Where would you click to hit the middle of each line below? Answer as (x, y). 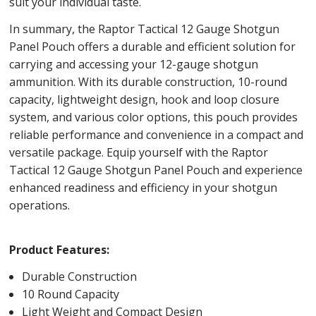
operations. (39, 206)
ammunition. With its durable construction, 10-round (148, 82)
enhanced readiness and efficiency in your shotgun (143, 188)
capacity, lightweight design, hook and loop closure (144, 100)
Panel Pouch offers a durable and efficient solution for (152, 47)
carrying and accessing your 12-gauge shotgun (133, 65)
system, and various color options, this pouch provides (153, 117)
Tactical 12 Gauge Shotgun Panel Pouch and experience (156, 170)
